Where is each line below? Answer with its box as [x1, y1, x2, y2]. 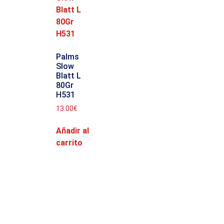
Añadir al [56, 125, 89, 135]
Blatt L [56, 71, 81, 81]
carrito [56, 137, 82, 147]
